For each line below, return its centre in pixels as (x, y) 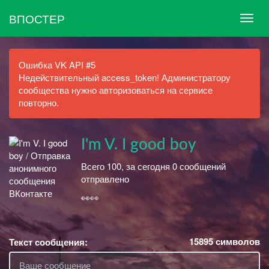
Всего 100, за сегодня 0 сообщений (153, 166)
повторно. (39, 102)
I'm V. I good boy (138, 145)
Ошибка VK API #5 (57, 65)
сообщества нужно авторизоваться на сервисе (116, 90)
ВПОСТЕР (37, 18)
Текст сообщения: (48, 242)
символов (237, 241)
